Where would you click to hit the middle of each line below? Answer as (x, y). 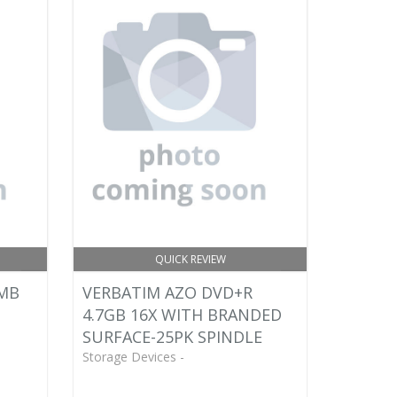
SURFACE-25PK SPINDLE (173, 337)
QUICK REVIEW (190, 259)
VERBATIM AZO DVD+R (168, 292)
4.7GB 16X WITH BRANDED (183, 315)
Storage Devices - (134, 357)
